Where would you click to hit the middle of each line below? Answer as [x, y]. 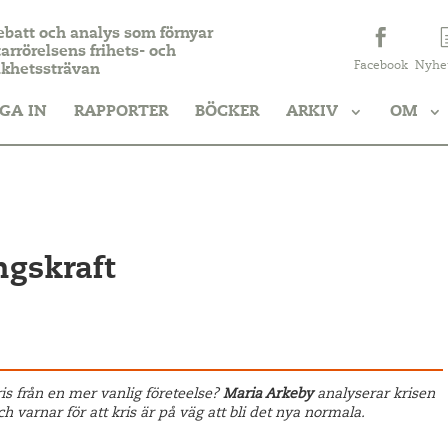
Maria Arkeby [267, 395]
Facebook [380, 65]
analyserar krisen [373, 395]
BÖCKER [227, 112]
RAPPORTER [121, 112]
